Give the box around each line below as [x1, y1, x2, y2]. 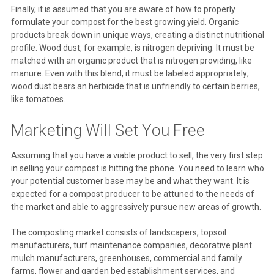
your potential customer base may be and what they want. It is [10, 176, 250, 186]
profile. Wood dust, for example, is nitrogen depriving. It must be [10, 42, 254, 53]
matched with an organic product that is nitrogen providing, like [10, 55, 252, 65]
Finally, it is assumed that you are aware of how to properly [10, 4, 235, 14]
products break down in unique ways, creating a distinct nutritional [10, 29, 264, 40]
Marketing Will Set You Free [10, 120, 206, 139]
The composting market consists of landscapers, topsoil [10, 227, 226, 237]
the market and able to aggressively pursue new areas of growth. [10, 201, 261, 212]
